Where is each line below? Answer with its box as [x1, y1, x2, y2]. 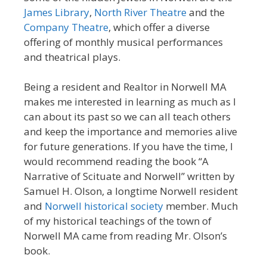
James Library [24, 5, 89, 19]
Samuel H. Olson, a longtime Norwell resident [24, 184, 238, 198]
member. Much [163, 199, 238, 213]
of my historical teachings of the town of [24, 214, 212, 228]
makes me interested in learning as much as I [24, 95, 236, 109]
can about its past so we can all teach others [24, 110, 231, 124]
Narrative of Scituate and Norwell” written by [24, 169, 235, 184]
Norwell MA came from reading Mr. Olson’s [24, 229, 227, 243]
